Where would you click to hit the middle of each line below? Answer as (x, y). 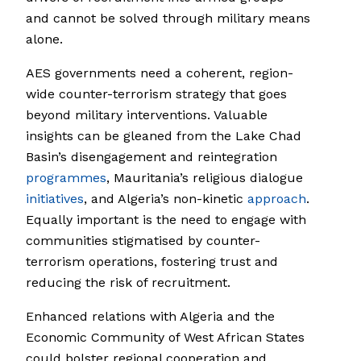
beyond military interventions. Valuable (147, 115)
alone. (44, 39)
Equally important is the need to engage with (166, 220)
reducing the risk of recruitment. (128, 283)
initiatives (55, 199)
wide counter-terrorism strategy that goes (156, 94)
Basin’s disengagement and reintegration (151, 157)
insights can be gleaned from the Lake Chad (164, 136)
